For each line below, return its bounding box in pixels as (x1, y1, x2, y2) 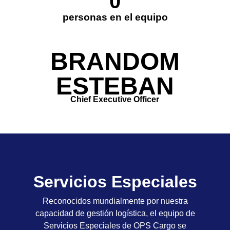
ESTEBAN (56, 72, 174, 100)
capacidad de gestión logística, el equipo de (35, 208, 195, 218)
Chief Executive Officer (70, 94, 160, 104)
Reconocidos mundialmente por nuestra (42, 196, 188, 205)
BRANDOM (50, 47, 180, 75)
